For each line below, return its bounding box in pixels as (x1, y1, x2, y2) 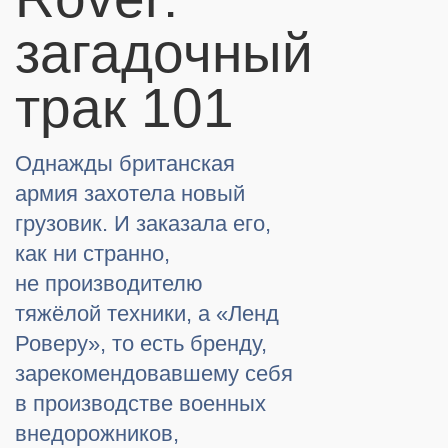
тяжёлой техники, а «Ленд (15, 301, 279, 327)
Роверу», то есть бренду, (15, 331, 267, 357)
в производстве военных (15, 391, 266, 417)
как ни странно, (15, 241, 170, 267)
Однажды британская (15, 151, 235, 177)
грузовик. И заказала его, (15, 211, 271, 237)
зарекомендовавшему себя (15, 361, 293, 387)
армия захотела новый (15, 181, 245, 207)
